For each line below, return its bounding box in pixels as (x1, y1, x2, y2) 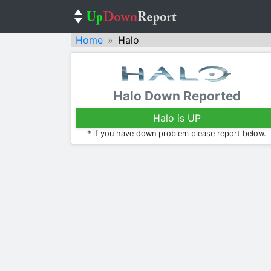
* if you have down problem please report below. (87, 128, 266, 138)
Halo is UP (152, 111, 201, 124)
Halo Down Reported (113, 88, 241, 103)
